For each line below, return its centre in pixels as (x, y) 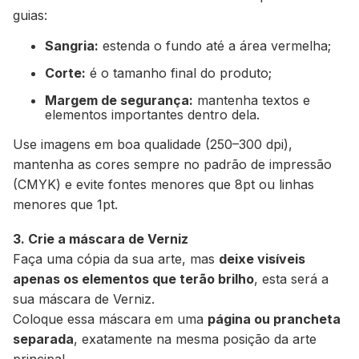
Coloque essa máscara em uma (110, 319)
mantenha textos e (252, 100)
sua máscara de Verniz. (84, 298)
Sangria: (72, 45)
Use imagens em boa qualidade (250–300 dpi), (153, 144)
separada (43, 339)
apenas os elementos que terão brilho (133, 278)
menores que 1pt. (65, 204)
